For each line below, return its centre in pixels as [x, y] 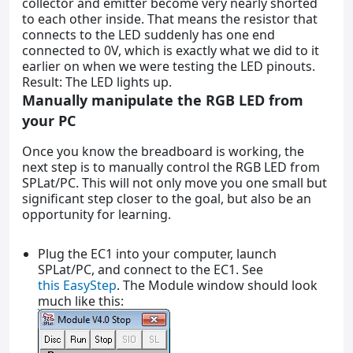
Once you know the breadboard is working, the [163, 151]
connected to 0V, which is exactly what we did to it [171, 50]
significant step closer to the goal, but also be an [167, 198]
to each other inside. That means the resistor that [170, 19]
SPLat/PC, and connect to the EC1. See [152, 269]
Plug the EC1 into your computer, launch [157, 253]
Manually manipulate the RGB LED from [163, 100]
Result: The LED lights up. [97, 82]
